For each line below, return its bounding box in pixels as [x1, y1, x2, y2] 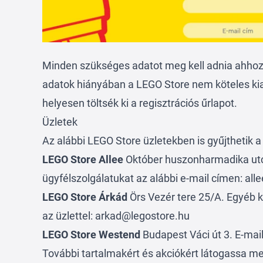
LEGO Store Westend [42, 228, 143, 241]
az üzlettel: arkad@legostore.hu [42, 210, 190, 222]
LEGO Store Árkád [42, 191, 127, 204]
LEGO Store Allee [42, 153, 123, 166]
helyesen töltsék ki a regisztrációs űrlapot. [42, 97, 240, 110]
